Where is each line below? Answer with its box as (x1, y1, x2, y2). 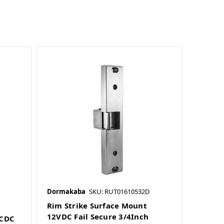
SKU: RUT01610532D (88, 187, 149, 196)
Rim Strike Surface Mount (46, 200, 147, 211)
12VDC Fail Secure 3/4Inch (46, 211, 149, 222)
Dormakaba (46, 187, 85, 196)
